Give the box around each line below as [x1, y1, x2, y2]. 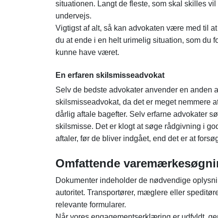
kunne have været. [55, 48, 119, 56]
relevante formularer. [55, 200, 126, 209]
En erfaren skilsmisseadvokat [55, 71, 164, 79]
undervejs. [55, 12, 91, 20]
